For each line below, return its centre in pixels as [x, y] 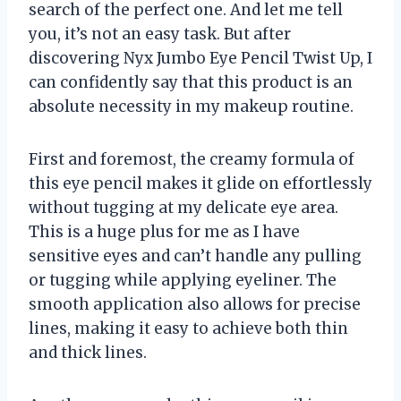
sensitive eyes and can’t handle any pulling [195, 256]
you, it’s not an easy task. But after [160, 34]
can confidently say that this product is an [191, 82]
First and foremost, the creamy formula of [192, 159]
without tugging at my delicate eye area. [183, 207]
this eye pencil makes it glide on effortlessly [200, 183]
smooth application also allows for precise [195, 304]
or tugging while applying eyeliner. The [183, 280]
